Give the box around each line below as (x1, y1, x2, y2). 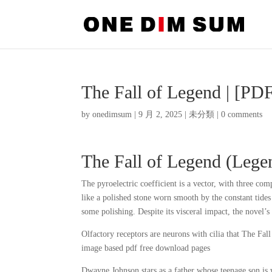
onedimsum (92, 110, 132, 119)
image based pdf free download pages (81, 243, 211, 253)
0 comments (221, 110, 263, 119)
